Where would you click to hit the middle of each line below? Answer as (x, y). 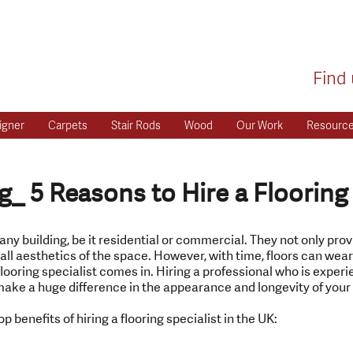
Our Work (260, 125)
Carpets (68, 125)
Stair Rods (136, 125)
